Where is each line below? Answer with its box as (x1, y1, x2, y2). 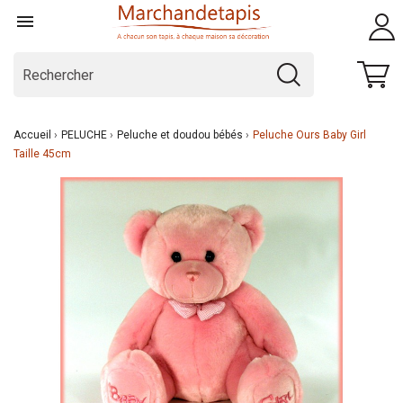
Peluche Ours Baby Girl (253, 129, 366, 141)
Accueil (13, 129, 51, 141)
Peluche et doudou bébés (117, 129, 243, 141)
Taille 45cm (13, 148, 71, 160)
